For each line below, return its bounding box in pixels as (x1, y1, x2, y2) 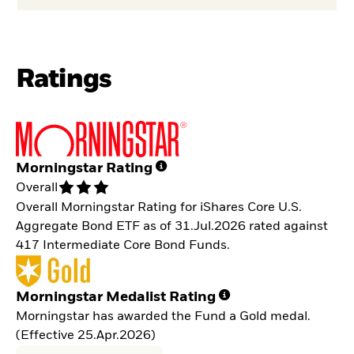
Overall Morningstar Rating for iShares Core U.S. (16, 201, 302, 215)
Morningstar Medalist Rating (16, 290, 216, 305)
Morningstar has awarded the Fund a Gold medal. (16, 311, 311, 324)
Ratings (16, 66, 112, 92)
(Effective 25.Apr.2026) (16, 330, 156, 343)
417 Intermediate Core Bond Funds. (16, 239, 230, 253)
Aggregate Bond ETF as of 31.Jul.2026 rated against (16, 220, 328, 234)
